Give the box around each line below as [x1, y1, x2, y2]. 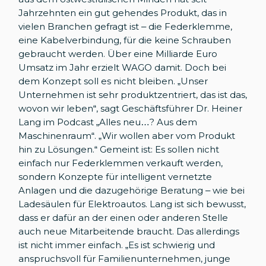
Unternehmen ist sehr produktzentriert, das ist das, [18, 88, 248, 100]
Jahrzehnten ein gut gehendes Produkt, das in [18, 7, 227, 18]
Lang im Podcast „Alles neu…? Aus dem [18, 116, 198, 128]
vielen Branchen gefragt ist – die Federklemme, [18, 20, 233, 32]
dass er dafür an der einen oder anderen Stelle [18, 211, 229, 223]
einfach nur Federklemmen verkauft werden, [18, 157, 223, 169]
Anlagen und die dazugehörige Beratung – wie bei [18, 184, 245, 196]
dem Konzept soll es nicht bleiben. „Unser [18, 75, 208, 87]
